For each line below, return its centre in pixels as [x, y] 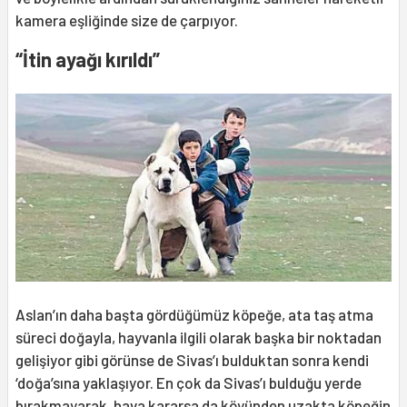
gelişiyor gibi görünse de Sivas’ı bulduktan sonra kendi [192, 359]
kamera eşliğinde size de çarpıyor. [127, 20]
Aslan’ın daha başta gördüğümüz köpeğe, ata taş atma [194, 314]
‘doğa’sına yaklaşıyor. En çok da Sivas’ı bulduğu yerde [189, 382]
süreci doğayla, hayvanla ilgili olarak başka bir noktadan [199, 337]
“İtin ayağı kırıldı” [88, 59]
